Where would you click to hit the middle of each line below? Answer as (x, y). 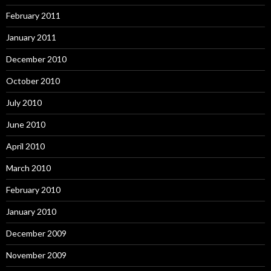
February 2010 (33, 190)
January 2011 (31, 37)
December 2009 (36, 233)
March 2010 (28, 168)
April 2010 (25, 146)
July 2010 (24, 103)
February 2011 (33, 15)
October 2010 (33, 81)
